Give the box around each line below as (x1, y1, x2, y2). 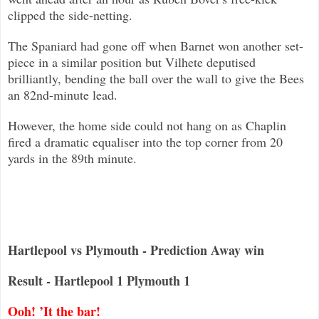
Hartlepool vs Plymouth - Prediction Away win (8, 240, 264, 259)
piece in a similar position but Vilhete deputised (8, 53, 256, 70)
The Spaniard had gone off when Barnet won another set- (8, 36, 303, 54)
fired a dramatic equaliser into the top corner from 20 (8, 132, 283, 150)
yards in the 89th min (8, 149, 117, 167)
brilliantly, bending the (8, 69, 125, 87)
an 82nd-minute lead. (8, 85, 117, 103)
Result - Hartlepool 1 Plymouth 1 (8, 271, 190, 290)
